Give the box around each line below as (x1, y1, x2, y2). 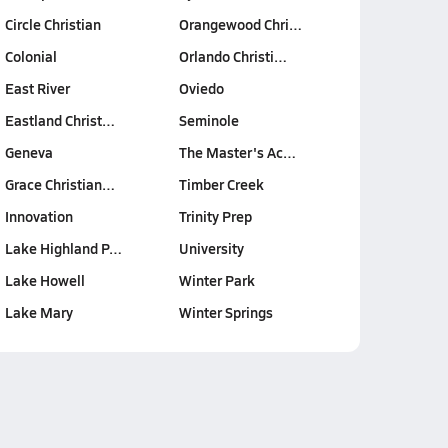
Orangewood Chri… (179, 14, 302, 34)
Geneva (4, 142, 53, 162)
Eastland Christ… (4, 110, 115, 130)
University (179, 238, 244, 258)
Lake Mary (4, 302, 73, 322)
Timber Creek (179, 174, 264, 194)
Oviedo (179, 78, 224, 98)
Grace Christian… (4, 174, 115, 194)
